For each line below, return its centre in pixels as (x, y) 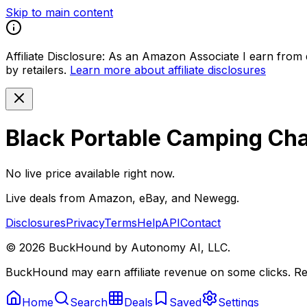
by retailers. (36, 70)
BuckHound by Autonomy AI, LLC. (138, 247)
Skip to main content (59, 12)
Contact (200, 222)
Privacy (85, 222)
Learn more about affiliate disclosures (168, 70)
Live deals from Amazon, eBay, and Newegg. (122, 198)
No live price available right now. (90, 173)
